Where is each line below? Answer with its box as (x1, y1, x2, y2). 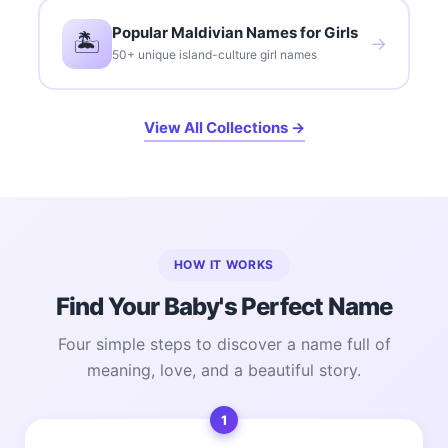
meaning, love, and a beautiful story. (87, 360, 361, 381)
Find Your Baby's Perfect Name (55, 292, 393, 322)
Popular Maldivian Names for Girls (111, 23, 358, 43)
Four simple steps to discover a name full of (57, 334, 391, 355)
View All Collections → (143, 118, 305, 138)
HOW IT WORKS (173, 257, 275, 273)
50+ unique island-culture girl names (111, 47, 317, 63)
